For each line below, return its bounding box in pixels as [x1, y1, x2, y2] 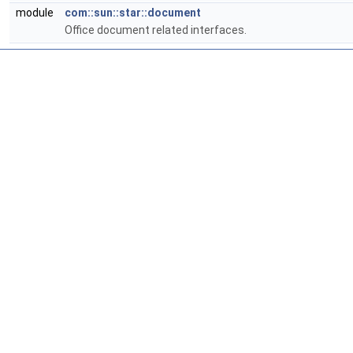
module [16, 6, 58, 19]
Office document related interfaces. [65, 24, 247, 36]
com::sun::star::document [65, 6, 201, 19]
